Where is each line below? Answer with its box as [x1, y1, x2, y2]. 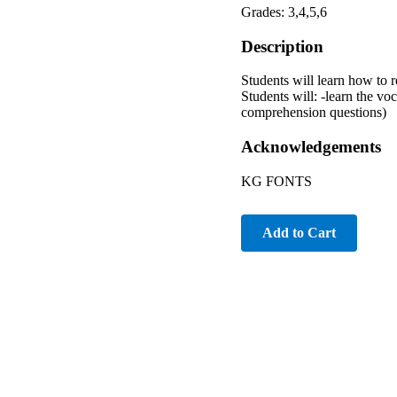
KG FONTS [241, 173, 312, 189]
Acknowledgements [241, 137, 381, 157]
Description [241, 36, 323, 56]
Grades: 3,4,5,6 [241, 4, 327, 19]
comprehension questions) [241, 105, 386, 121]
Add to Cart [262, 224, 336, 240]
